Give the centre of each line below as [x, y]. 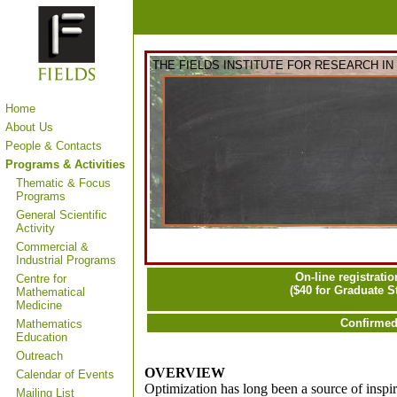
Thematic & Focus [63, 183]
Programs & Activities [65, 164]
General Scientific [62, 215]
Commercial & [52, 247]
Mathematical [51, 292]
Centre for [41, 279]
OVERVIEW [185, 373]
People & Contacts [54, 146]
